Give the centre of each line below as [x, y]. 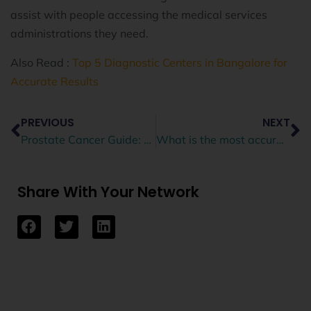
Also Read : [41, 62]
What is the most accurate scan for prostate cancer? [280, 139]
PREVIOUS [48, 122]
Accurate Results [54, 81]
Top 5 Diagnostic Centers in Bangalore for [180, 62]
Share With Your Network [108, 192]
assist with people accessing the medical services [139, 15]
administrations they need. [81, 34]
